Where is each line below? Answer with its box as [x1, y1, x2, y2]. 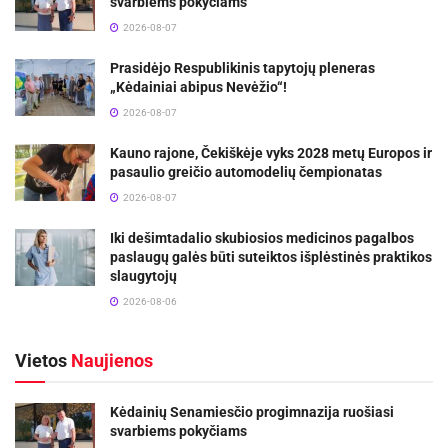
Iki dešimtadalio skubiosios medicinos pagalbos [110, 229, 414, 246]
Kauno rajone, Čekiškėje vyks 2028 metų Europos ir [110, 144, 432, 161]
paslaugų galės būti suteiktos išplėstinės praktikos [110, 248, 432, 265]
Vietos [15, 349, 67, 371]
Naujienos [67, 349, 153, 371]
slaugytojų [110, 267, 177, 284]
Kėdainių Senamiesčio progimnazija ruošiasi [110, 403, 394, 420]
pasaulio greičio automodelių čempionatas [110, 163, 382, 180]
